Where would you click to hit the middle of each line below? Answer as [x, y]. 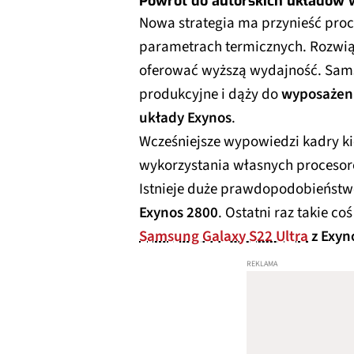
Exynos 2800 [179, 213]
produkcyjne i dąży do [210, 94]
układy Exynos [185, 118]
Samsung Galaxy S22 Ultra [224, 236]
